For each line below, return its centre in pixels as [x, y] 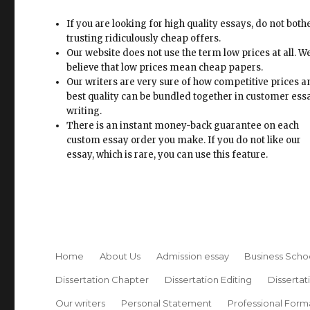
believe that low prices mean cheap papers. [165, 68]
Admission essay [192, 256]
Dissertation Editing [208, 279]
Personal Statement [166, 303]
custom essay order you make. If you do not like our [184, 140]
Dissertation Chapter [102, 279]
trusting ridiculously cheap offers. [144, 39]
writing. [84, 111]
